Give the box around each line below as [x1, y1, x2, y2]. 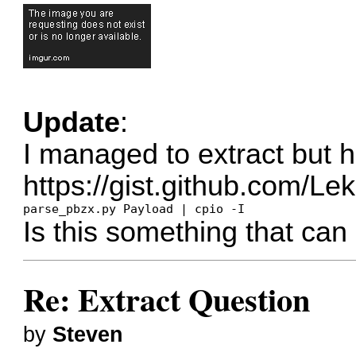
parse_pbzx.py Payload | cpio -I [23, 202, 246, 216]
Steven [52, 322, 124, 346]
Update [23, 106, 121, 139]
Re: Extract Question [23, 275, 311, 323]
